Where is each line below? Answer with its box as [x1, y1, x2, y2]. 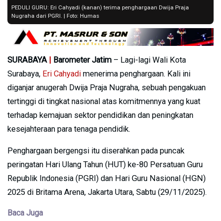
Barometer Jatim [51, 55, 111, 65]
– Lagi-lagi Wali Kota [111, 55, 186, 65]
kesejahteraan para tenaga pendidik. [7, 124, 130, 134]
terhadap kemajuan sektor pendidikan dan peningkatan [7, 110, 193, 120]
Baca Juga [7, 208, 43, 218]
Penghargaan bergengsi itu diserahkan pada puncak [7, 146, 184, 155]
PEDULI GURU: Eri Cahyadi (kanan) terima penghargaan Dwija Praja [11, 3, 189, 11]
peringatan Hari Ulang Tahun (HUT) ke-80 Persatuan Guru [7, 159, 203, 169]
